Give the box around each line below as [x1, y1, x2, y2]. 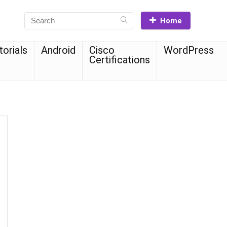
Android [41, 44, 75, 56]
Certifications [89, 54, 150, 66]
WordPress [164, 44, 214, 56]
